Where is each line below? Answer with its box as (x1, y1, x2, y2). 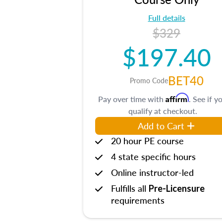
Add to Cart (138, 119, 184, 132)
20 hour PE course (111, 134, 184, 147)
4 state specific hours (111, 150, 196, 163)
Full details (148, 12, 185, 23)
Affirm (166, 93, 189, 103)
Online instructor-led (111, 166, 194, 178)
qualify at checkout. (128, 105, 197, 116)
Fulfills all (111, 182, 149, 194)
